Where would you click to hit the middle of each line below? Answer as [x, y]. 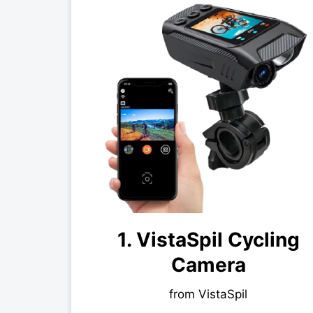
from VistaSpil [209, 294]
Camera [208, 265]
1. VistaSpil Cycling [208, 240]
